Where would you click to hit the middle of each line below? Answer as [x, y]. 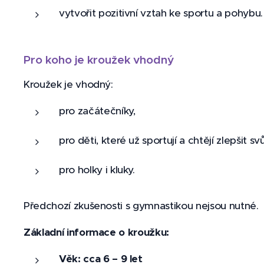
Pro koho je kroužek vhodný [99, 60]
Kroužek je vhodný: [68, 84]
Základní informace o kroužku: [97, 232]
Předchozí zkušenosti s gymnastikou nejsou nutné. [141, 206]
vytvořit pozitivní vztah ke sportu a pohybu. [161, 13]
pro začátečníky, [97, 111]
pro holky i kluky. [97, 170]
